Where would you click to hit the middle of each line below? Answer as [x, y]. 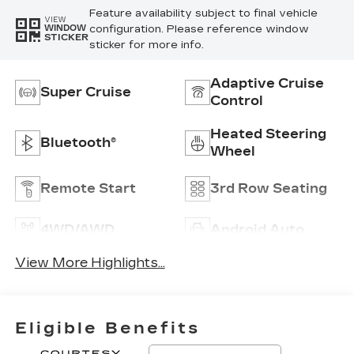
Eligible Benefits [107, 328]
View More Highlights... [90, 263]
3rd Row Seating [269, 188]
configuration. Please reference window [199, 29]
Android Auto [257, 229]
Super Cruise [85, 92]
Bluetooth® [78, 142]
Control [237, 100]
